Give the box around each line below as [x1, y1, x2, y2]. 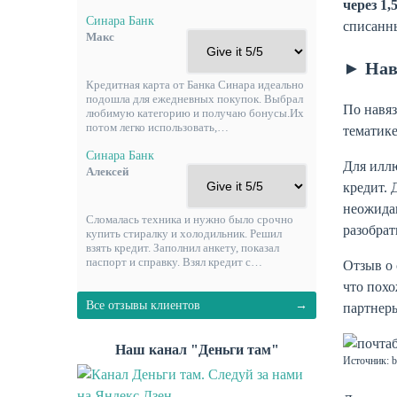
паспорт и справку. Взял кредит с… [86, 255, 262, 269]
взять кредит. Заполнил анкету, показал [86, 241, 279, 255]
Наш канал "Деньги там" [114, 341, 279, 357]
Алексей [86, 164, 128, 178]
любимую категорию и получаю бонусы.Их [86, 106, 304, 121]
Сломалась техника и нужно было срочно [86, 213, 293, 227]
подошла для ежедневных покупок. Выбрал [86, 92, 303, 106]
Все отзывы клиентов [86, 298, 200, 312]
